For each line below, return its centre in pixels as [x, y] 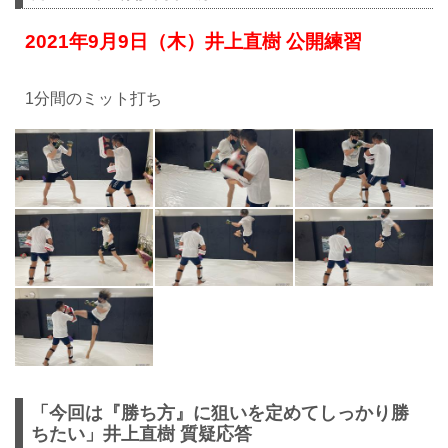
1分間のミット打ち [93, 98]
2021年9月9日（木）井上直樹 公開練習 [193, 42]
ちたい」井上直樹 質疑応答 [141, 433]
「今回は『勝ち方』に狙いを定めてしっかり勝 [220, 412]
